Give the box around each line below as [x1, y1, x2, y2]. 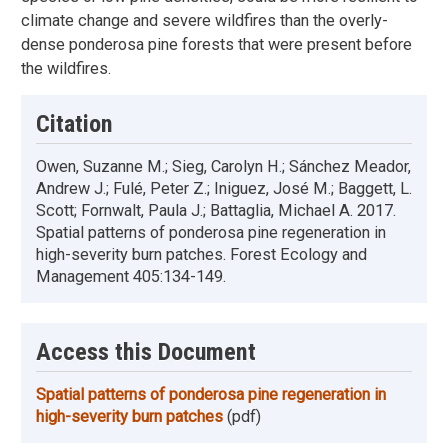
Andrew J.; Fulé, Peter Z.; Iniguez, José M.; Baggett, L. [36, 179, 412, 199]
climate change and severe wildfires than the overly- [21, 11, 388, 31]
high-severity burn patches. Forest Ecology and [36, 245, 367, 265]
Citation [36, 110, 113, 139]
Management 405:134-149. [36, 267, 226, 287]
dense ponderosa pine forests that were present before [21, 35, 412, 55]
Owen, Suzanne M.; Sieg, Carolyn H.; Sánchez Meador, [36, 157, 411, 177]
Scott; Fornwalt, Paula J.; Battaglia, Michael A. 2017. [36, 201, 396, 221]
